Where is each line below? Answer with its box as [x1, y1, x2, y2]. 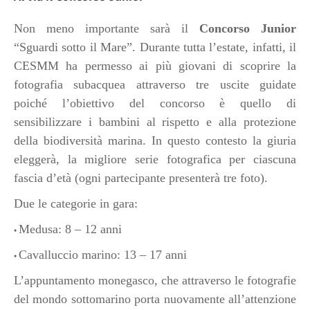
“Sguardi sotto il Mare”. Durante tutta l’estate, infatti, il [14, 40, 296, 55]
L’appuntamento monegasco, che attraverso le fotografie [14, 273, 296, 288]
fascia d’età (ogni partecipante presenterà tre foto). [14, 171, 268, 185]
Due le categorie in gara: [14, 197, 138, 211]
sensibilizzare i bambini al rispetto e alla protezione [14, 115, 296, 129]
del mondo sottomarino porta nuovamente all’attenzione [14, 292, 296, 307]
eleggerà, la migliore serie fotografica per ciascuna [14, 152, 296, 167]
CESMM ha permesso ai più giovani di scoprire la [14, 59, 296, 73]
